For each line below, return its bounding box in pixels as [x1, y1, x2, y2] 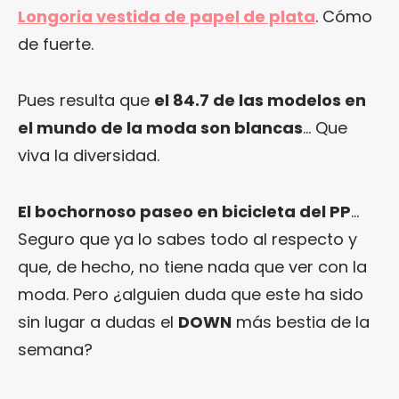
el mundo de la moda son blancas [18, 117, 303, 140]
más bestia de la [232, 311, 370, 334]
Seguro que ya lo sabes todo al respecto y [18, 228, 357, 251]
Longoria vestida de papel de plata [18, 5, 315, 28]
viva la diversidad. [18, 144, 159, 167]
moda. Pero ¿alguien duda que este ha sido [18, 283, 363, 306]
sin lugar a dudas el [18, 311, 178, 334]
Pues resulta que [18, 89, 154, 112]
